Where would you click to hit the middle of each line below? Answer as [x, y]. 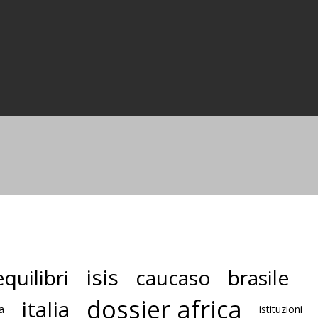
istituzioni [280, 309]
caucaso [173, 277]
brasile [258, 277]
